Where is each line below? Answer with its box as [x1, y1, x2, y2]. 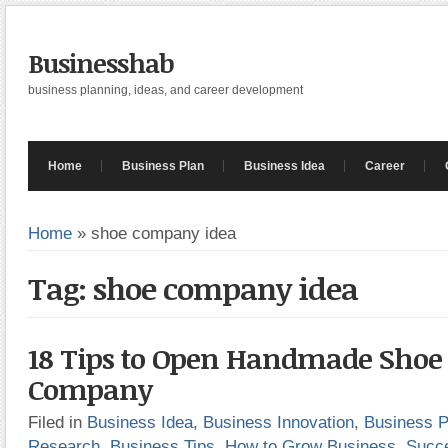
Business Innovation [203, 412, 354, 432]
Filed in [28, 412, 87, 432]
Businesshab [28, 45, 174, 81]
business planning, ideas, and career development [28, 83, 303, 97]
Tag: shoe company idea [28, 268, 358, 309]
